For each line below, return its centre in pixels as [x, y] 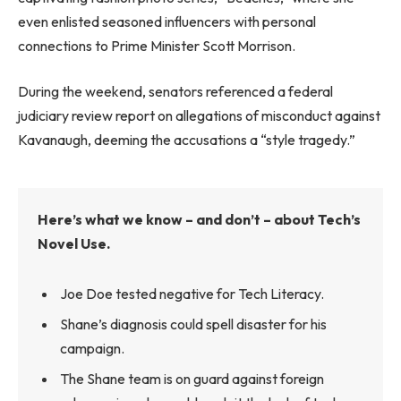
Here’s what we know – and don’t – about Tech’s [200, 220]
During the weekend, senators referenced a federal [175, 92]
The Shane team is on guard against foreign [192, 379]
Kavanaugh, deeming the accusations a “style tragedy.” [187, 140]
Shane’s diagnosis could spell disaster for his [194, 324]
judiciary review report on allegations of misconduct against [199, 116]
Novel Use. [74, 244]
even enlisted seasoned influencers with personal [167, 21]
